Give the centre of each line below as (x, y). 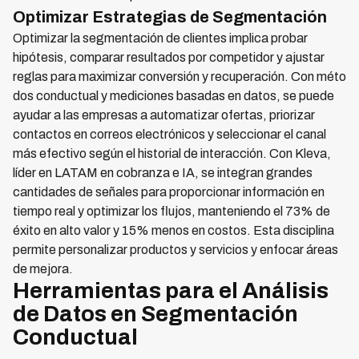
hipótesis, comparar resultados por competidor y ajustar (169, 57)
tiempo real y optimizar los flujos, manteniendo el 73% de (171, 211)
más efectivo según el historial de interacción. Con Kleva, (172, 153)
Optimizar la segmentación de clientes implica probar (160, 38)
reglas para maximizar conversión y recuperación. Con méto (179, 77)
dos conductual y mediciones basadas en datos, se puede (173, 96)
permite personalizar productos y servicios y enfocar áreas (175, 250)
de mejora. (43, 269)
